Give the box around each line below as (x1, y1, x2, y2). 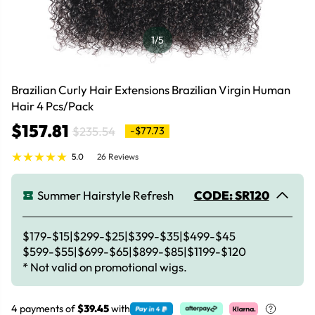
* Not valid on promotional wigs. (22, 259, 187, 274)
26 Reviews (97, 151, 139, 162)
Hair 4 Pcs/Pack (11, 98, 94, 113)
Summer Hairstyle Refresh (37, 187, 174, 202)
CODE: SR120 (193, 187, 269, 202)
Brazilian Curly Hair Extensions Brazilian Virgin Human (11, 82, 290, 97)
